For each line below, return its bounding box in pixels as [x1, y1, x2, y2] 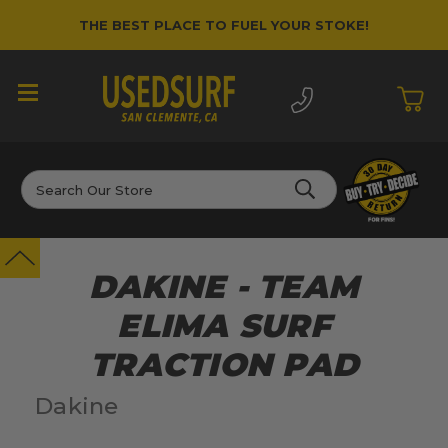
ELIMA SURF [117, 306, 331, 346]
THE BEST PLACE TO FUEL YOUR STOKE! [79, 16, 369, 33]
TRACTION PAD [90, 345, 358, 385]
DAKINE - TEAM [88, 267, 360, 307]
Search [21, 171, 69, 190]
